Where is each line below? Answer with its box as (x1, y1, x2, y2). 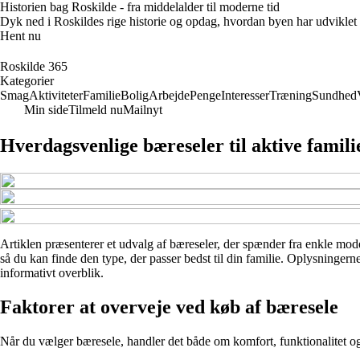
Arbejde (149, 88, 190, 102)
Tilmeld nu (68, 103, 123, 117)
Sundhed (312, 88, 357, 102)
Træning (269, 88, 312, 102)
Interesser (221, 88, 269, 102)
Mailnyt (123, 103, 162, 117)
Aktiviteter (29, 88, 83, 102)
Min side (24, 103, 68, 117)
